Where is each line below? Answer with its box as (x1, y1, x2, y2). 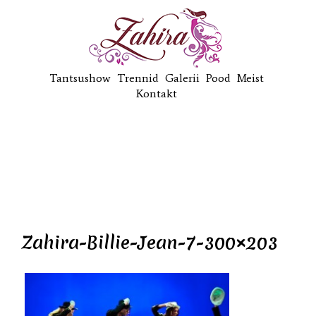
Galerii (164, 71, 200, 85)
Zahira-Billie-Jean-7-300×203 (21, 231, 278, 255)
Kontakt (135, 87, 177, 100)
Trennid (116, 71, 159, 85)
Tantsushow (49, 71, 111, 85)
